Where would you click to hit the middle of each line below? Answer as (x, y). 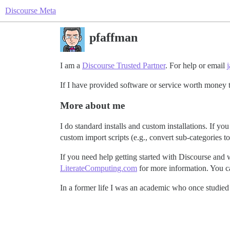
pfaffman (113, 37)
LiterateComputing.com (99, 168)
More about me (92, 106)
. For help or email (196, 65)
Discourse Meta (31, 11)
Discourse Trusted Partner (124, 65)
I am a (71, 65)
